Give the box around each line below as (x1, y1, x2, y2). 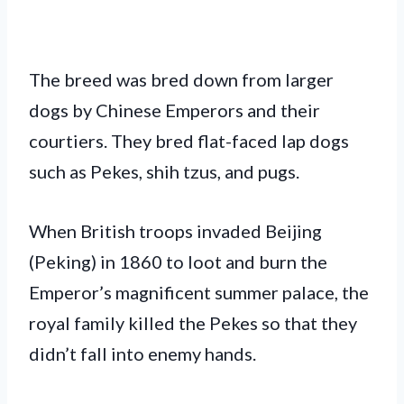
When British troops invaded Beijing (29, 219, 322, 242)
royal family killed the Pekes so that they (29, 311, 357, 334)
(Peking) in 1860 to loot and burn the (29, 250, 327, 272)
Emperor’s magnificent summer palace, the (29, 280, 369, 303)
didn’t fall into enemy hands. (29, 342, 260, 364)
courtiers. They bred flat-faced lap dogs (29, 129, 349, 151)
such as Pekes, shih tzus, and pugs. (29, 160, 299, 182)
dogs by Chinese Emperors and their (29, 98, 320, 121)
